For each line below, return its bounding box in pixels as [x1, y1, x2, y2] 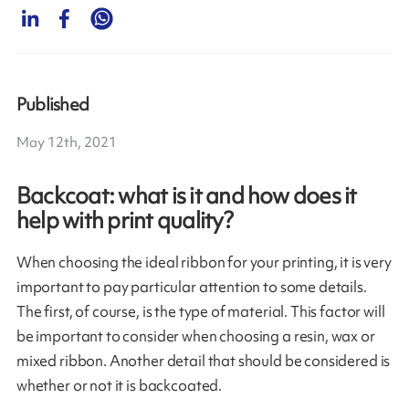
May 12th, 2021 [16, 133, 117, 152]
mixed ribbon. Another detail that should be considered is [16, 351, 391, 372]
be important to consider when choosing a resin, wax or [16, 326, 375, 347]
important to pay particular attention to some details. [16, 277, 367, 298]
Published [16, 92, 89, 117]
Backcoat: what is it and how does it [16, 181, 357, 212]
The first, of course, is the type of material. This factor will [16, 301, 385, 322]
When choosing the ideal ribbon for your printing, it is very [16, 252, 392, 273]
